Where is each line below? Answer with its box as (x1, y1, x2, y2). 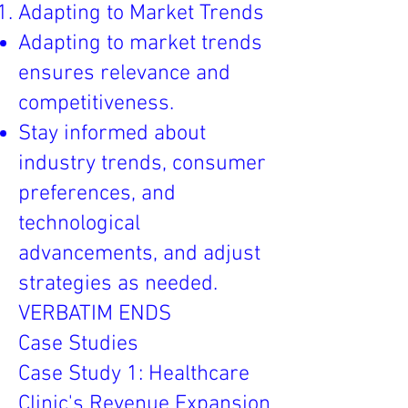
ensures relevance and (18, 61, 230, 87)
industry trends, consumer (18, 151, 266, 177)
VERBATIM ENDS (18, 301, 171, 327)
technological (18, 211, 140, 237)
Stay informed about (18, 121, 206, 147)
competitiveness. (18, 91, 174, 117)
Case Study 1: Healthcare (18, 362, 250, 387)
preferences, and (18, 181, 176, 207)
